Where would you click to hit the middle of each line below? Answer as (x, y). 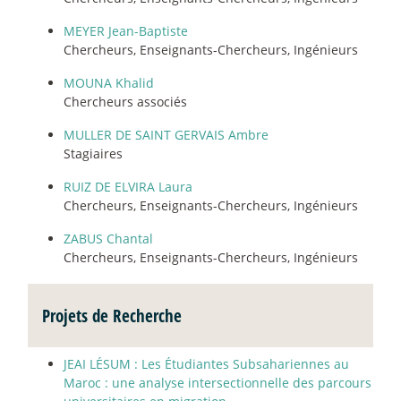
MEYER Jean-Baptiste (126, 30)
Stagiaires (93, 153)
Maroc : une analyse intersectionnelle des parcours (218, 382)
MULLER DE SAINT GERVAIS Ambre (166, 134)
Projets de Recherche (112, 315)
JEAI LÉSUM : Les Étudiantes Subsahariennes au (206, 363)
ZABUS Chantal (108, 238)
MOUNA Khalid (109, 82)
